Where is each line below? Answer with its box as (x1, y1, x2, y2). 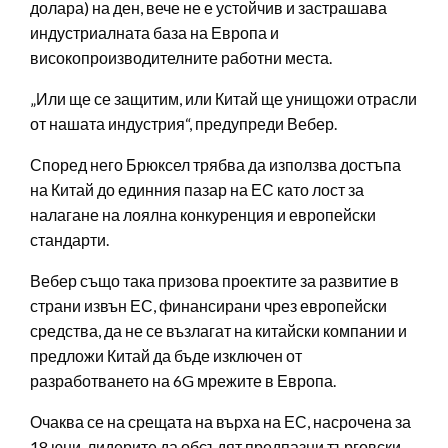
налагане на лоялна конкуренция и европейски (30, 205, 376, 225)
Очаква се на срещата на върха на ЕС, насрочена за (30, 412, 411, 432)
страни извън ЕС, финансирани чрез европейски (30, 296, 387, 316)
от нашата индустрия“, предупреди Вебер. (30, 114, 337, 134)
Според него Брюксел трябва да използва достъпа (30, 155, 401, 175)
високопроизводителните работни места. (30, 48, 332, 68)
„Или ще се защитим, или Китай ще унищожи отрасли (30, 89, 417, 109)
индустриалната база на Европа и (30, 23, 279, 43)
